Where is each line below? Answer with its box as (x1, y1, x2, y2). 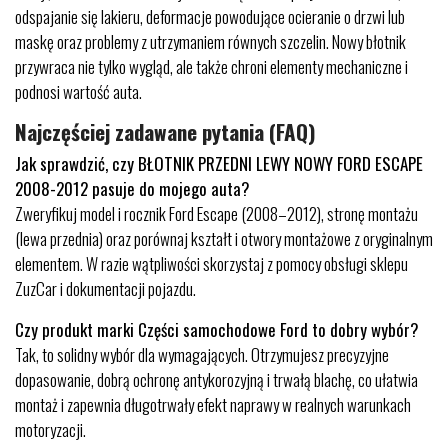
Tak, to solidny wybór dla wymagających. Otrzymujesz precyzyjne (15, 341, 389, 367)
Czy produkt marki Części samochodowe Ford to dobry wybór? (15, 316, 419, 342)
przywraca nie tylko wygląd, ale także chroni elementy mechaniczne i (15, 53, 408, 79)
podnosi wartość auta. (15, 78, 142, 104)
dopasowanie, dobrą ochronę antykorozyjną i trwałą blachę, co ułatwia (15, 366, 418, 392)
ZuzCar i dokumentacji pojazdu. (15, 275, 196, 301)
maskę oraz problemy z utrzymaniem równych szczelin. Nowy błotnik (15, 28, 406, 54)
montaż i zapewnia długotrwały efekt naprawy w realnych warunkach (15, 391, 411, 417)
